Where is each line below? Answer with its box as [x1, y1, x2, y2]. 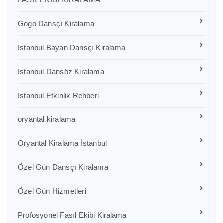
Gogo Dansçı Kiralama [18, 19, 94, 28]
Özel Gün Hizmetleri [18, 186, 86, 195]
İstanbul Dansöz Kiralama [18, 67, 104, 76]
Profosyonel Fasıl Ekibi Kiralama [18, 210, 127, 219]
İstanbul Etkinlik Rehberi [18, 91, 99, 100]
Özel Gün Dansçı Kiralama [18, 162, 108, 171]
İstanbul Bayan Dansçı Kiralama [18, 43, 125, 52]
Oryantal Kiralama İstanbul [18, 138, 107, 147]
